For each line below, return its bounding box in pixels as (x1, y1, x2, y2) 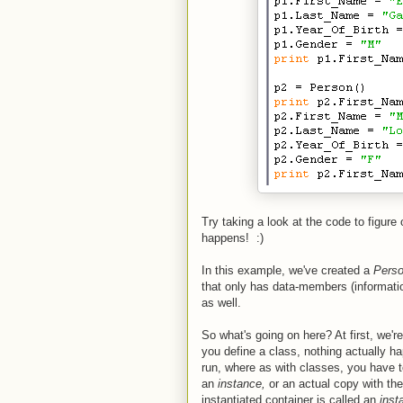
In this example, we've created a (201, 263, 373, 277)
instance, (218, 376, 269, 390)
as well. (201, 295, 241, 309)
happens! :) (201, 230, 264, 245)
